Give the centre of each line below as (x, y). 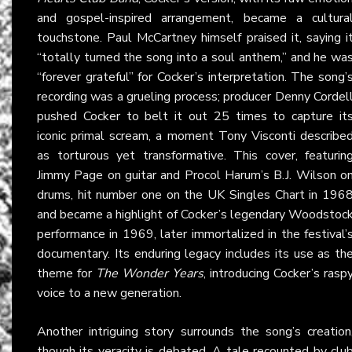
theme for (66, 273)
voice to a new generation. (109, 293)
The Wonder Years (150, 273)
